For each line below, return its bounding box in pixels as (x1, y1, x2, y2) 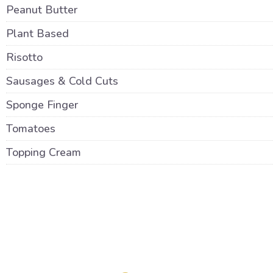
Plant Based (6, 26, 69, 41)
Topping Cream (6, 145, 81, 160)
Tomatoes (6, 121, 55, 136)
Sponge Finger (6, 97, 78, 112)
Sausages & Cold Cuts (6, 74, 118, 88)
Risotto (6, 50, 43, 65)
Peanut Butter (6, 2, 77, 17)
